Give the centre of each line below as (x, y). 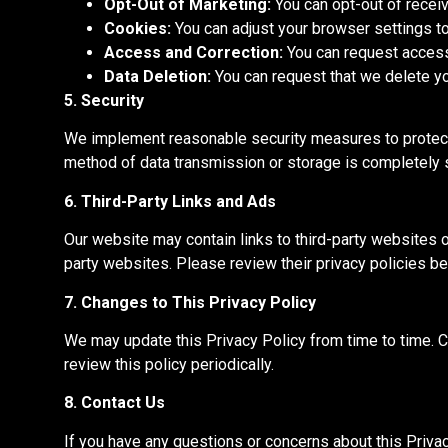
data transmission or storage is (249, 163)
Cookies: (137, 29)
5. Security (104, 101)
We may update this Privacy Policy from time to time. (251, 341)
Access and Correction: (193, 53)
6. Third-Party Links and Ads (170, 201)
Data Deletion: (157, 77)
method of (100, 163)
